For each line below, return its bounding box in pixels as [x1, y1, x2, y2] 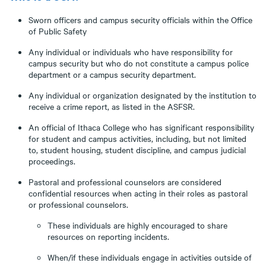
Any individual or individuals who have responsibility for [28, 46, 233, 58]
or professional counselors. [28, 198, 128, 210]
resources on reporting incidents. [47, 230, 169, 242]
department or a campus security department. [28, 68, 196, 80]
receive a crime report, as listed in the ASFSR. [28, 100, 195, 112]
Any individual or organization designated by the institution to [28, 89, 256, 101]
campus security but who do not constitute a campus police [28, 57, 249, 69]
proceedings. [28, 155, 75, 167]
